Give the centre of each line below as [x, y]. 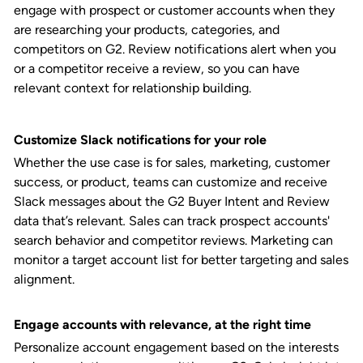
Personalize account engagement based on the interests [176, 348]
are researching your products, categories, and [147, 30]
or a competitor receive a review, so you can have [157, 69]
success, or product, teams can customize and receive [171, 182]
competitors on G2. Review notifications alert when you [175, 49]
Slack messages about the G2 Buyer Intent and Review [172, 202]
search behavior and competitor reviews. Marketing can [173, 241]
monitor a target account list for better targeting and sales [181, 260]
